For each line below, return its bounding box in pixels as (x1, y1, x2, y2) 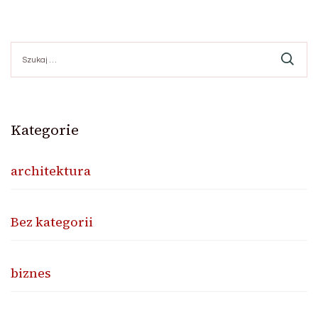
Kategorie (11, 120, 79, 141)
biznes (11, 264, 51, 283)
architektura (11, 162, 91, 180)
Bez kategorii (11, 213, 93, 231)
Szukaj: (10, 43, 44, 54)
